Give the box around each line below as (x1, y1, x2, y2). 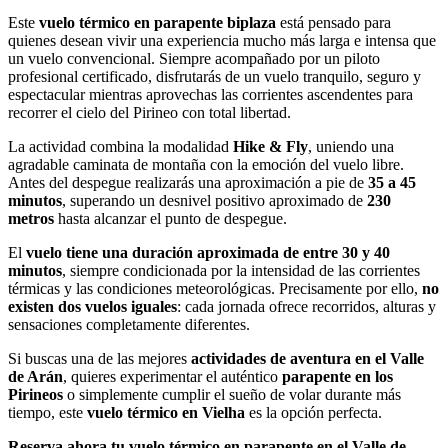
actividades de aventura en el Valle (191, 350, 424, 368)
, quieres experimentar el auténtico (63, 368, 282, 386)
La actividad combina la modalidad (8, 138, 233, 156)
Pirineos (8, 386, 63, 404)
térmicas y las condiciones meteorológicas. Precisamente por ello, (8, 280, 422, 298)
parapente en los (282, 368, 393, 386)
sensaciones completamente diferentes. (8, 316, 250, 334)
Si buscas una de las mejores (8, 350, 191, 368)
